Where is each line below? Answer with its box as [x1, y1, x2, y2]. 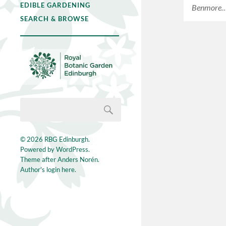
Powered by [20, 145, 56, 154]
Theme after [20, 155, 58, 164]
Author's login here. [20, 165, 76, 174]
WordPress [56, 145, 88, 154]
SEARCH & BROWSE [20, 15, 89, 23]
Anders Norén [58, 155, 98, 164]
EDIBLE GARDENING [20, 1, 90, 9]
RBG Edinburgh [44, 135, 88, 144]
